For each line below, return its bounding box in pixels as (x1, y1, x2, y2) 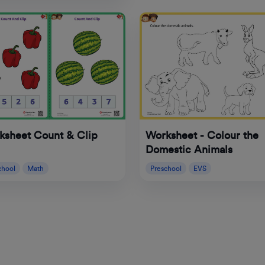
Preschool (150, 165, 182, 173)
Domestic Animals (145, 144, 232, 156)
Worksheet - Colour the (145, 130, 258, 141)
